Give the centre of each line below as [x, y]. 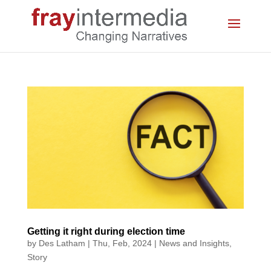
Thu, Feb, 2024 [122, 243]
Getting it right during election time [107, 231]
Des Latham [62, 243]
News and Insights [194, 243]
